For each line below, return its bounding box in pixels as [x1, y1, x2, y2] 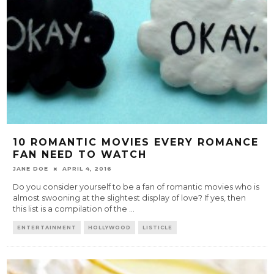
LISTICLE [143, 224, 173, 231]
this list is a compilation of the [13, 204, 130, 214]
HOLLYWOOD [88, 224, 131, 231]
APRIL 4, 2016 [62, 165, 113, 172]
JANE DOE [13, 165, 49, 172]
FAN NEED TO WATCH [13, 149, 147, 161]
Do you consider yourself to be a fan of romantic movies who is [13, 182, 260, 192]
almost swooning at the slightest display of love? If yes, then [13, 193, 246, 203]
